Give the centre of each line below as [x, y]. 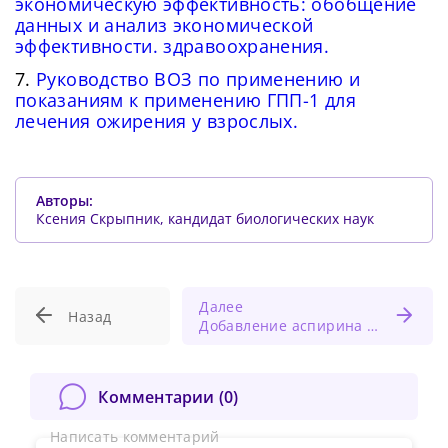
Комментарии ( [161, 396]
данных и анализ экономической [164, 25]
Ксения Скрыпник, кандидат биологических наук [205, 219]
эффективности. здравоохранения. [172, 46]
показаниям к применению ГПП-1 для [185, 100]
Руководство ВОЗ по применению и [198, 79]
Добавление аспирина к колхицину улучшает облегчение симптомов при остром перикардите [283, 326]
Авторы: [64, 201]
